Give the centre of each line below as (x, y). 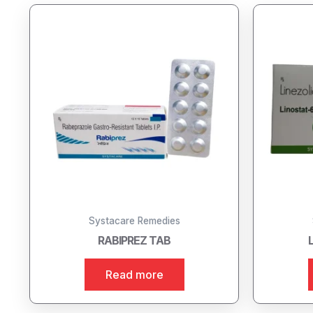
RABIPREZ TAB (134, 240)
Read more (134, 274)
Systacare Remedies (134, 220)
